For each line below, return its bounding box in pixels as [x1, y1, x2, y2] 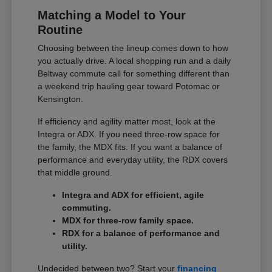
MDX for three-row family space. [62, 215, 194, 225]
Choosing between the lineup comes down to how [38, 42, 229, 53]
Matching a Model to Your [38, 8, 186, 22]
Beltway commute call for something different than [38, 68, 230, 78]
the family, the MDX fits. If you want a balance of [38, 141, 223, 152]
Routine [38, 22, 83, 36]
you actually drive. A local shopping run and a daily [38, 55, 231, 66]
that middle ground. [38, 167, 113, 177]
